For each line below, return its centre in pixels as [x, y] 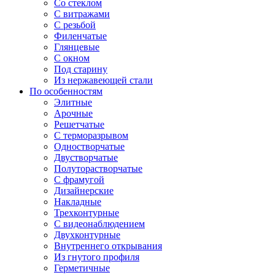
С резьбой [75, 25]
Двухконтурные [87, 235]
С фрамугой [79, 180]
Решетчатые [79, 125]
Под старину [81, 69]
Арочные [73, 114]
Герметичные [82, 268]
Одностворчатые [89, 147]
